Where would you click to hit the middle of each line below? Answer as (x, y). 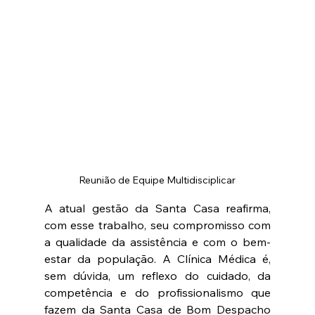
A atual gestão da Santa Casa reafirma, (157, 208)
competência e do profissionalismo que (157, 292)
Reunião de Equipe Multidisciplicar (157, 180)
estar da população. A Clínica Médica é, (157, 258)
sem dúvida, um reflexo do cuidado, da (157, 275)
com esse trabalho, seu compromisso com (157, 225)
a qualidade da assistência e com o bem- (157, 242)
